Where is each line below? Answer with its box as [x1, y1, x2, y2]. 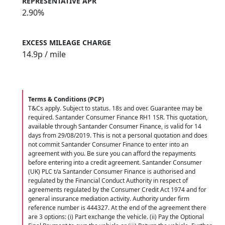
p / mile [38, 48, 66, 60]
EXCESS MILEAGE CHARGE [22, 37, 111, 47]
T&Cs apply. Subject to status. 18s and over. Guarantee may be [28, 103, 202, 113]
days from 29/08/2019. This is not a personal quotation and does [28, 131, 207, 140]
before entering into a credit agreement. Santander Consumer [28, 158, 202, 167]
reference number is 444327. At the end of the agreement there [28, 203, 206, 212]
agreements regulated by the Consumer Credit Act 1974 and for [28, 185, 206, 194]
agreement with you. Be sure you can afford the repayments [28, 149, 196, 158]
